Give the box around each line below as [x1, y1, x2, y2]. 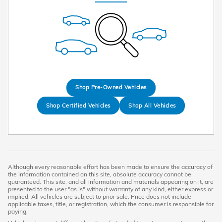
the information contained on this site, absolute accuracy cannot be [8, 170, 191, 178]
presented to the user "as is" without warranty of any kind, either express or [8, 185, 213, 193]
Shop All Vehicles [128, 102, 176, 109]
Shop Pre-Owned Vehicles [75, 84, 147, 91]
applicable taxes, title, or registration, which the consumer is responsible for [8, 200, 214, 208]
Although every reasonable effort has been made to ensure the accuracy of [8, 163, 213, 171]
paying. [8, 208, 28, 216]
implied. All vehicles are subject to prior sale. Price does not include [8, 193, 191, 201]
